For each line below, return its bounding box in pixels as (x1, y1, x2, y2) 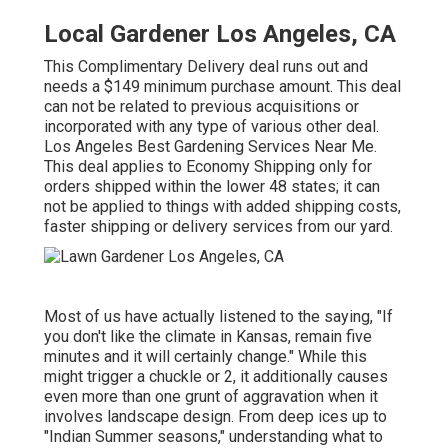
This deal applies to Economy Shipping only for (44, 156, 372, 176)
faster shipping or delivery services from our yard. (44, 216, 393, 236)
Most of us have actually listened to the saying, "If (44, 307, 393, 327)
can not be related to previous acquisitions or (44, 96, 359, 116)
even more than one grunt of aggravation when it (44, 387, 378, 407)
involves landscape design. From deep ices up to (44, 407, 387, 427)
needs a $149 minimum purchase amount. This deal (44, 76, 401, 96)
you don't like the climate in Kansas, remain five (44, 327, 372, 347)
